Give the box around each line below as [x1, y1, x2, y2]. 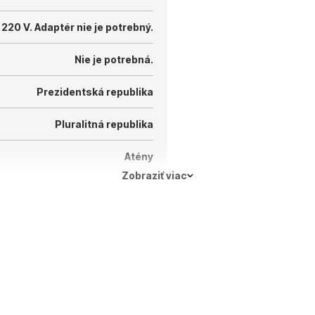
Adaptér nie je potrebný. [34, 20, 153, 33]
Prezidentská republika [37, 85, 153, 98]
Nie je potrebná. [75, 53, 153, 65]
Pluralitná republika [55, 117, 153, 130]
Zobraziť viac [122, 169, 188, 181]
